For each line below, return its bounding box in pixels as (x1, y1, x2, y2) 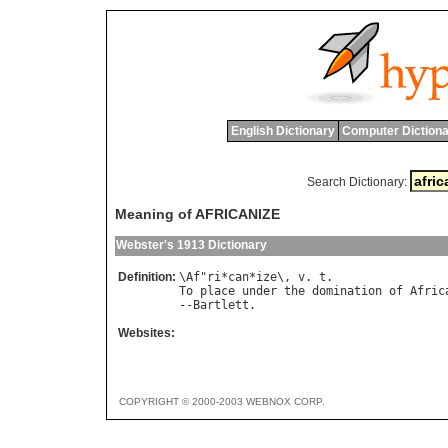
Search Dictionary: (306, 175, 407, 189)
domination (312, 284, 382, 299)
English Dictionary (230, 124, 335, 138)
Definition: (118, 270, 176, 285)
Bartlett (193, 298, 249, 313)
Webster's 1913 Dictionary (116, 238, 267, 253)
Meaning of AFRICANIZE (115, 206, 280, 223)
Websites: (118, 326, 175, 341)
